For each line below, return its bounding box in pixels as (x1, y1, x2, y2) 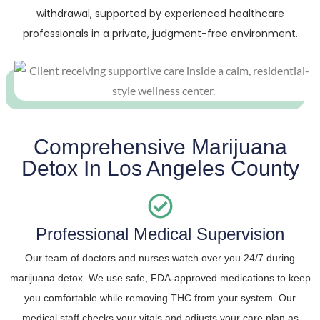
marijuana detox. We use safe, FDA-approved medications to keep (9, 271, 311, 284)
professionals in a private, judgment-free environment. (22, 26, 298, 41)
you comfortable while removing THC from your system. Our (24, 291, 296, 304)
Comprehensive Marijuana (33, 134, 287, 159)
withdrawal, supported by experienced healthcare (36, 6, 284, 21)
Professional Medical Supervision (36, 224, 284, 244)
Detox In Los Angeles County (21, 156, 299, 180)
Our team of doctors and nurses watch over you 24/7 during (25, 251, 295, 264)
